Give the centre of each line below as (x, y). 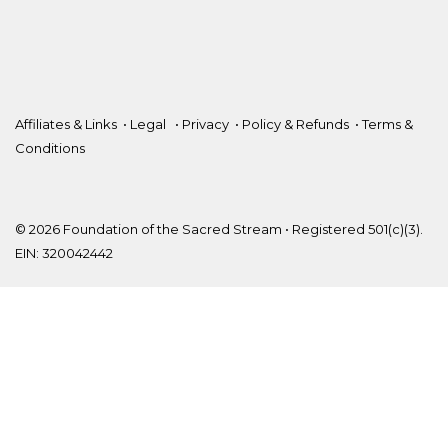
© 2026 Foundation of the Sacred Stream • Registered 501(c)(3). (219, 228)
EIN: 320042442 (64, 252)
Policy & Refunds (295, 123)
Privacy (205, 123)
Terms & (387, 123)
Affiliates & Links (66, 123)
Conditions (50, 147)
